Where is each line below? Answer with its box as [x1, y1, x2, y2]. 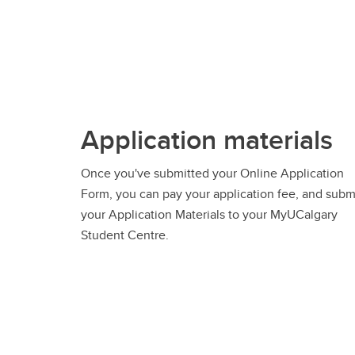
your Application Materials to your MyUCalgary [81, 204, 338, 223]
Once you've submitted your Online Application [81, 163, 344, 182]
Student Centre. [81, 225, 169, 244]
